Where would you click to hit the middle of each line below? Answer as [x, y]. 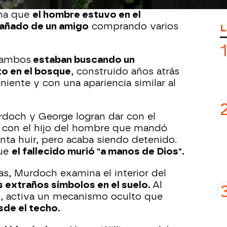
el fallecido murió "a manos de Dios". [98, 152]
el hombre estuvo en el [87, 15]
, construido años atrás [125, 71]
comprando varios [134, 26]
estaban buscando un [83, 60]
